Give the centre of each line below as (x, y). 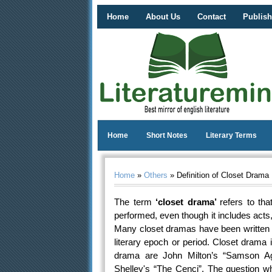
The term (133, 202)
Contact (212, 17)
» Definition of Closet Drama (218, 175)
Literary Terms (231, 135)
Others (156, 175)
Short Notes (167, 135)
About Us (163, 17)
